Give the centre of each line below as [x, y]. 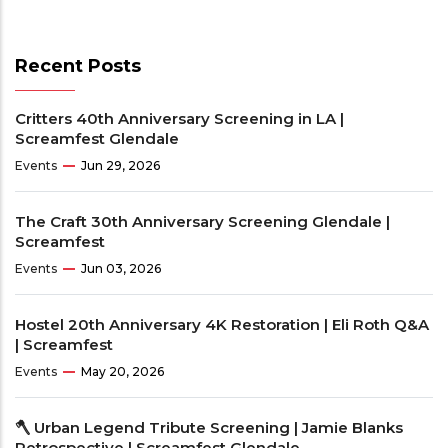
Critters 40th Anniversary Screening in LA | [179, 118]
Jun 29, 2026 [120, 165]
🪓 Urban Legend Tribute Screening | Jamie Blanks [209, 427]
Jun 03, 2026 [121, 268]
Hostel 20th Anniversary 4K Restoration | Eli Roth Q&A [222, 324]
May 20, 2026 [122, 371]
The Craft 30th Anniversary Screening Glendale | [202, 221]
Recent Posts [78, 65]
